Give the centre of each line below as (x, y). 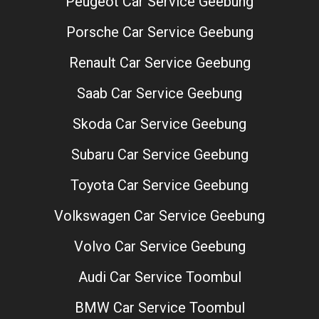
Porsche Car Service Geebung (159, 32)
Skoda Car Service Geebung (159, 124)
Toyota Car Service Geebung (159, 185)
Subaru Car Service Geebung (159, 154)
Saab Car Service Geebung (159, 93)
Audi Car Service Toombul (159, 277)
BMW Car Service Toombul (159, 307)
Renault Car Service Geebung (159, 62)
